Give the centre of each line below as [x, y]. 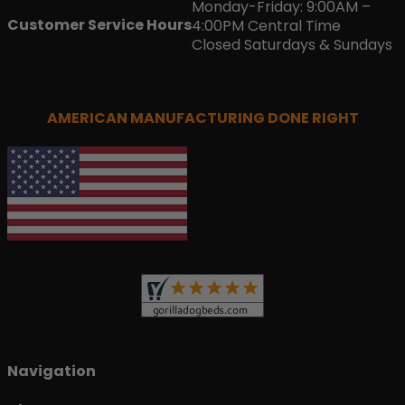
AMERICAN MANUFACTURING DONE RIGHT [202, 118]
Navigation [52, 372]
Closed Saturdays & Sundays [292, 44]
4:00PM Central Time [266, 25]
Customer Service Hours [99, 24]
